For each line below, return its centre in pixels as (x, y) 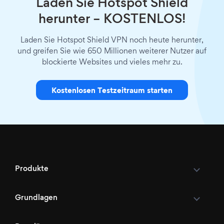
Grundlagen (36, 198)
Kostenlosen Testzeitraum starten (112, 91)
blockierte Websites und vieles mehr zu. (112, 62)
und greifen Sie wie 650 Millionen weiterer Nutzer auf (112, 51)
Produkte (32, 169)
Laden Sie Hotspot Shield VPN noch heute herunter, (112, 40)
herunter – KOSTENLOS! (112, 20)
